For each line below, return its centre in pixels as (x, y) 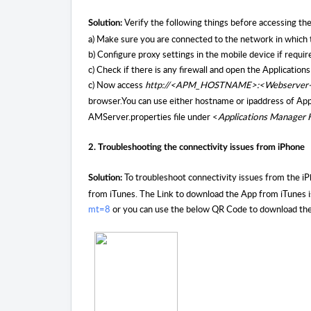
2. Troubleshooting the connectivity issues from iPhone (196, 148)
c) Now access (117, 85)
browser (104, 101)
